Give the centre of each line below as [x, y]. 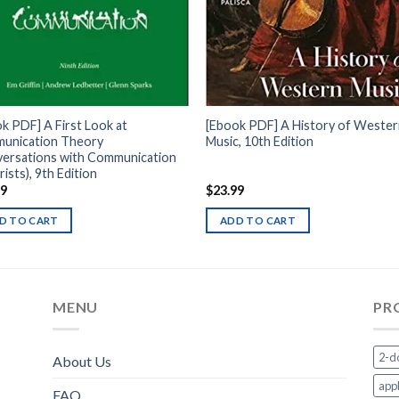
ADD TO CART [258, 220]
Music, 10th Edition [260, 141]
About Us [81, 361]
